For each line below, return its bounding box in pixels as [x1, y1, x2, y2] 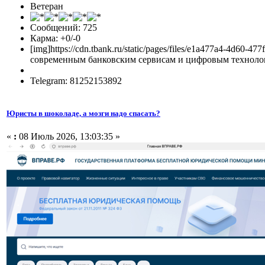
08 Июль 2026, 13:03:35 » [17, 131, 120, 141]
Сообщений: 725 [30, 22, 97, 33]
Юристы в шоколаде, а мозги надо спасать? [7, 108, 160, 118]
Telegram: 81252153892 [30, 75, 122, 86]
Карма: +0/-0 [30, 33, 80, 43]
